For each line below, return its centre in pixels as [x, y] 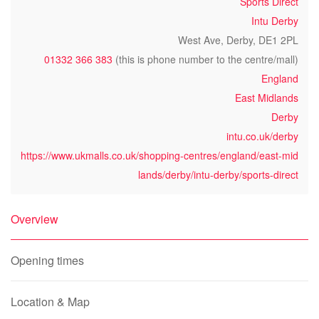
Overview [35, 219]
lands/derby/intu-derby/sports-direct [218, 174]
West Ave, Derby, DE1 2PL [238, 40]
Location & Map [50, 302]
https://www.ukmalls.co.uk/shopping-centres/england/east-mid [159, 155]
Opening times [47, 260]
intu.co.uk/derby [262, 136]
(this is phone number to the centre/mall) [205, 59]
